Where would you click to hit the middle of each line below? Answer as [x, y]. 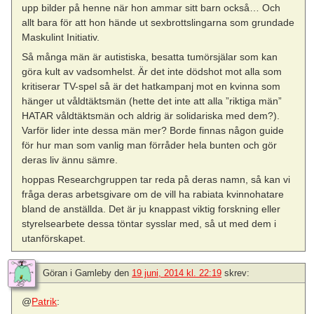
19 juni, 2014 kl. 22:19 [177, 273]
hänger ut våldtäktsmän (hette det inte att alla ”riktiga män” [152, 101]
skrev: [237, 273]
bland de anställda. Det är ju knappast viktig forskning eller [151, 209]
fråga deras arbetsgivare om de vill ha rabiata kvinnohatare [153, 194]
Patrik [45, 302]
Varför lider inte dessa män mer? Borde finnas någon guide [153, 131]
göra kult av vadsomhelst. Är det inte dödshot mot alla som [152, 72]
